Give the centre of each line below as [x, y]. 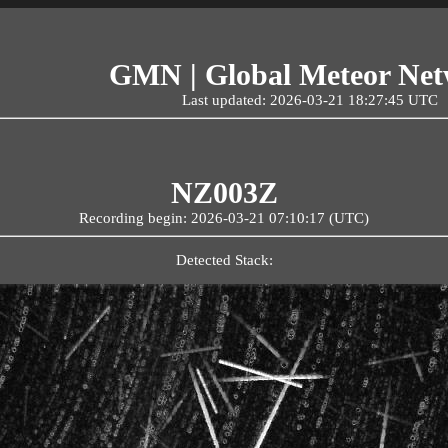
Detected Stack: [224, 259]
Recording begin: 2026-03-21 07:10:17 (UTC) [224, 218]
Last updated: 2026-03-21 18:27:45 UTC [309, 100]
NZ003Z [224, 192]
